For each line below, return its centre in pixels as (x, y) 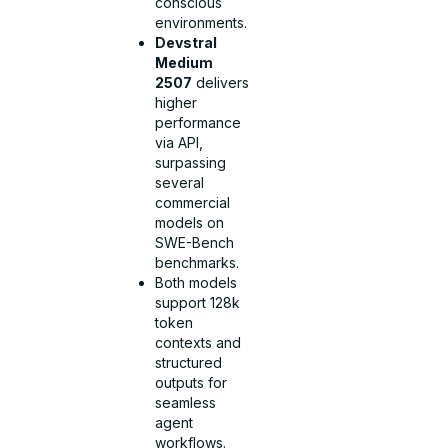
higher (176, 102)
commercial (193, 202)
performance (198, 122)
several (180, 182)
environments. (201, 22)
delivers (221, 82)
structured (189, 362)
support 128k (198, 302)
